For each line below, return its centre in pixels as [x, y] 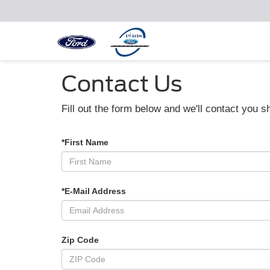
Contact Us [122, 84]
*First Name [85, 142]
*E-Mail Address [94, 191]
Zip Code [80, 240]
